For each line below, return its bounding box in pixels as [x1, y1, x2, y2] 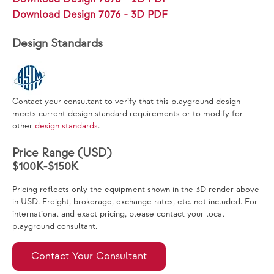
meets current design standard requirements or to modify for [12, 109, 243, 119]
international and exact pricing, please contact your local [12, 209, 224, 219]
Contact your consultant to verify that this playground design [12, 97, 240, 106]
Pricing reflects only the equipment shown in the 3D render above [12, 185, 259, 194]
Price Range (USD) [12, 146, 111, 160]
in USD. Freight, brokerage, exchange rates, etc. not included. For [12, 197, 257, 207]
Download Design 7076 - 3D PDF [12, 9, 168, 21]
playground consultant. [12, 221, 97, 231]
